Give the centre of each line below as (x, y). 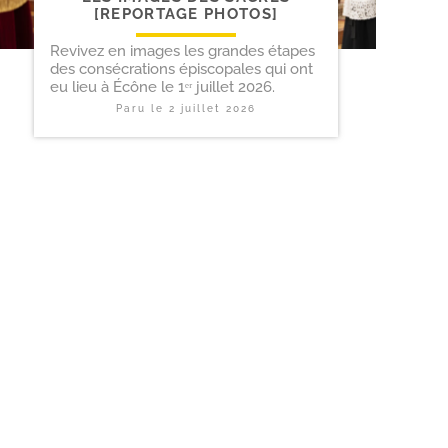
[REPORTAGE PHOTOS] (186, 14)
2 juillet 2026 (212, 109)
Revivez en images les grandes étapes (182, 51)
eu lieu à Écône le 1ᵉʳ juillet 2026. (162, 87)
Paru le (142, 109)
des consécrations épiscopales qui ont (181, 69)
